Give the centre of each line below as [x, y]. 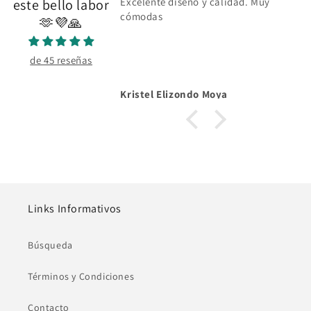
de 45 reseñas [61, 60]
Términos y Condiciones [81, 276]
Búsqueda [50, 245]
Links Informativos [75, 208]
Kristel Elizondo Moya [174, 94]
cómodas [142, 16]
